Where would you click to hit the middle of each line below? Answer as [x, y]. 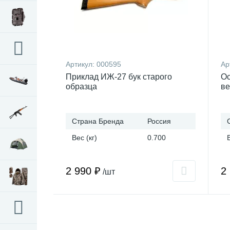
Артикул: [81, 64]
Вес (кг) [84, 138]
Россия [159, 121]
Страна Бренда [98, 121]
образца [81, 87]
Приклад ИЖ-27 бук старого [119, 77]
